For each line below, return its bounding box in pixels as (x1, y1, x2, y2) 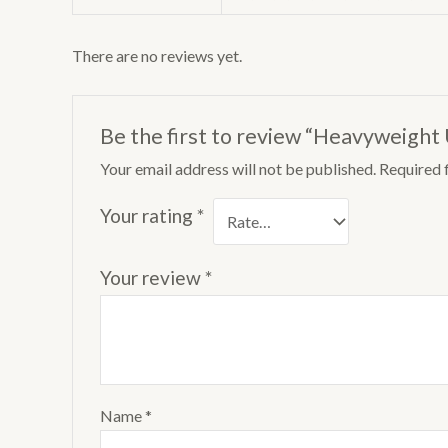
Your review (99, 265, 205, 289)
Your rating (99, 204, 197, 228)
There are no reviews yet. (72, 45, 242, 65)
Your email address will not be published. (99, 159, 376, 179)
